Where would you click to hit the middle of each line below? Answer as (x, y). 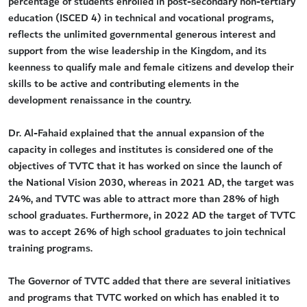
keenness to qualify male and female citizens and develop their (151, 67)
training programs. (50, 248)
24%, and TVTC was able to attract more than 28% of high (144, 199)
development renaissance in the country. (100, 100)
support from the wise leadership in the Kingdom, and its (137, 51)
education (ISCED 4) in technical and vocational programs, (141, 18)
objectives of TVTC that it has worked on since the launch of (145, 166)
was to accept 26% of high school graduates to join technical (147, 232)
